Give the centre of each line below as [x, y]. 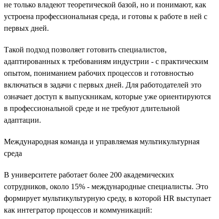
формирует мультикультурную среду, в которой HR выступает [108, 198]
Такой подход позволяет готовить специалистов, [85, 49]
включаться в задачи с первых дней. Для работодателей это [103, 85]
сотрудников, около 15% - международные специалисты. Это [106, 186]
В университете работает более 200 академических [89, 175]
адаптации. [22, 120]
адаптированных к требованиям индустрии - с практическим [106, 61]
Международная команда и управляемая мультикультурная [102, 141]
